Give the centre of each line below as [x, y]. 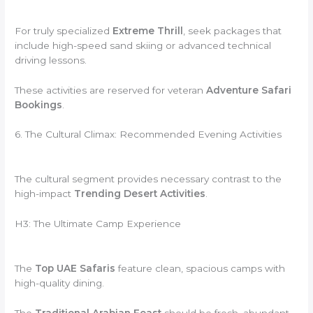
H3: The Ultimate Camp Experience [98, 224]
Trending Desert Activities [140, 194]
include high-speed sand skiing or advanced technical [143, 45]
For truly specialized [64, 30]
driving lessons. [51, 60]
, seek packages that [233, 30]
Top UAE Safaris [75, 269]
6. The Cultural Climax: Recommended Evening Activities [148, 134]
